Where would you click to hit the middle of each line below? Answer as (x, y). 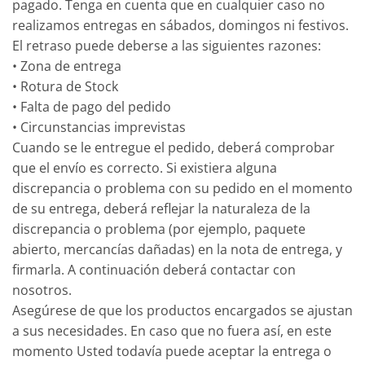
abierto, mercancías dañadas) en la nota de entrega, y (177, 250)
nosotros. (42, 290)
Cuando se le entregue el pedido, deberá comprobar (174, 148)
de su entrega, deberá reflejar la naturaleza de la (161, 209)
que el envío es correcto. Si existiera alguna (145, 168)
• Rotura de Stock (65, 87)
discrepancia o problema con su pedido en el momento (182, 189)
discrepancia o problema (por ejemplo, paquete (159, 229)
